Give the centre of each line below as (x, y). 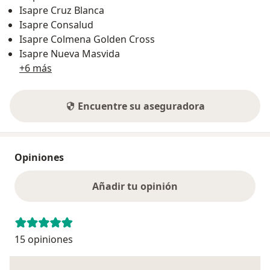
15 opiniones (44, 239)
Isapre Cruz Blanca (62, 10)
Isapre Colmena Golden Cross (87, 39)
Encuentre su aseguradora (141, 106)
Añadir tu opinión (135, 186)
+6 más (36, 68)
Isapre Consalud (56, 24)
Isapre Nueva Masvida (70, 53)
